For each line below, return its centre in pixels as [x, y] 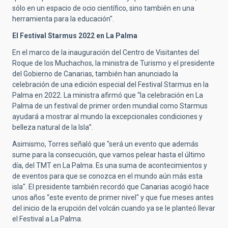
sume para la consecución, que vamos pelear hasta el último [109, 154]
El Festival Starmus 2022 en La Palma [75, 35]
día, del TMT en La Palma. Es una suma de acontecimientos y [110, 165]
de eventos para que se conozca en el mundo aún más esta [107, 176]
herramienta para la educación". [63, 19]
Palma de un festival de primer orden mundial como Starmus [110, 106]
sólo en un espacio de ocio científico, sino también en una [103, 8]
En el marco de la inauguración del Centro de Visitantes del [106, 52]
